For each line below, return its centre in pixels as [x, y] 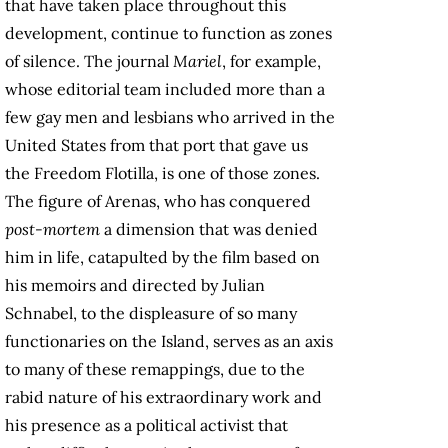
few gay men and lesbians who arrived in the [170, 117]
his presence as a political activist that [146, 425]
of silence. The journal [89, 61]
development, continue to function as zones [168, 33]
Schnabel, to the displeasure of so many [151, 313]
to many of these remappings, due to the [155, 369]
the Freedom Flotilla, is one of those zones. [162, 173]
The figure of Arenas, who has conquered [158, 201]
